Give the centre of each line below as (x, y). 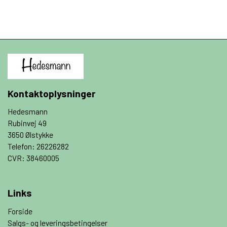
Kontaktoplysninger (52, 93)
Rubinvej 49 (27, 123)
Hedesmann (28, 112)
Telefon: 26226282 (38, 147)
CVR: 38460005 (33, 158)
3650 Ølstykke (30, 135)
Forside (20, 211)
